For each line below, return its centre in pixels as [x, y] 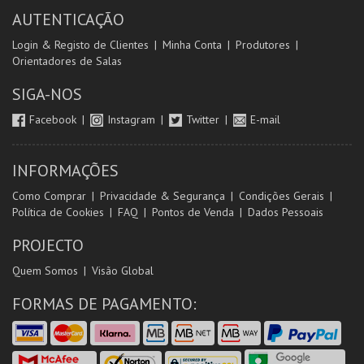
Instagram [133, 119]
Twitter [204, 119]
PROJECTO [48, 245]
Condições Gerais [282, 196]
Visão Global [123, 271]
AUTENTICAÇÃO [68, 19]
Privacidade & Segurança [162, 196]
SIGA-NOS [47, 94]
